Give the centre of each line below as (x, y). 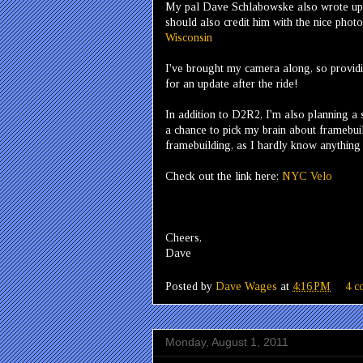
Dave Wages (246, 286)
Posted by (190, 286)
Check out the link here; (224, 176)
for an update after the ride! (232, 84)
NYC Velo (307, 176)
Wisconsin (189, 38)
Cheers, (184, 238)
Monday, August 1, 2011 (227, 342)
